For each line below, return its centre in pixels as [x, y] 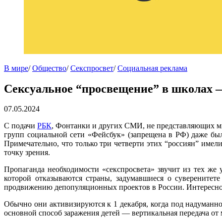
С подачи [21, 126]
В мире [16, 68]
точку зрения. [27, 153]
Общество [49, 68]
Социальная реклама [152, 68]
